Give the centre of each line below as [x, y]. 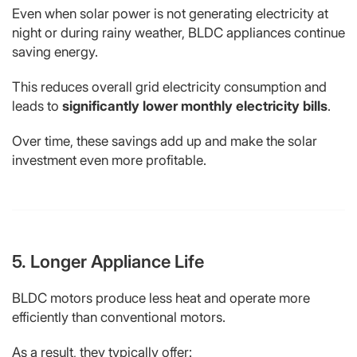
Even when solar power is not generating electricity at [170, 13]
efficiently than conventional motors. [119, 317]
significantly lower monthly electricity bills [195, 106]
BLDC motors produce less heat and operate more [161, 298]
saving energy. [55, 51]
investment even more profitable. [109, 160]
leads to [37, 106]
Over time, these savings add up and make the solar [165, 141]
